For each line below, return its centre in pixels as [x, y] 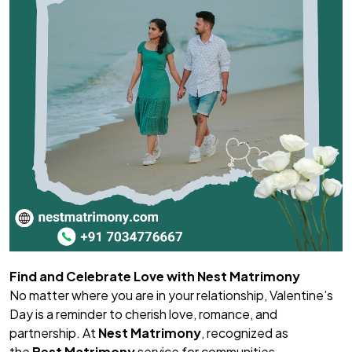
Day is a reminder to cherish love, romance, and [143, 313]
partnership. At [54, 332]
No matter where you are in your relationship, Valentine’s [171, 295]
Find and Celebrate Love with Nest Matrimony [155, 276]
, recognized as [245, 332]
